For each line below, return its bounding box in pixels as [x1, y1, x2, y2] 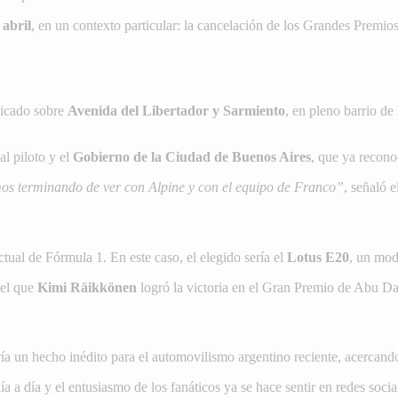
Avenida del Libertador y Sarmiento [68, 103, 285, 119]
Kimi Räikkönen [37, 279, 137, 295]
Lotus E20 [287, 249, 349, 265]
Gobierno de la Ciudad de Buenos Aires [73, 149, 311, 165]
